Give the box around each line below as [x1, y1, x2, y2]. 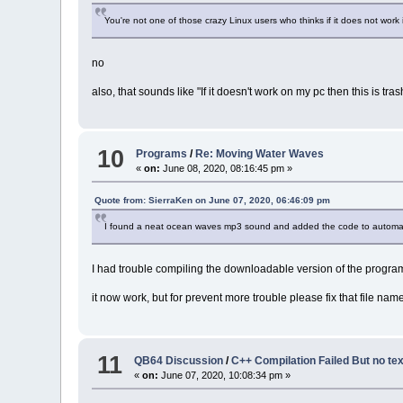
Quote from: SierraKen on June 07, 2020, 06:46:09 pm [94, 195, 331, 206]
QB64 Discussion [134, 354, 224, 367]
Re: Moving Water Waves [195, 148, 325, 161]
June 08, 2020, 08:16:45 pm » [160, 163, 293, 175]
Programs [136, 148, 188, 161]
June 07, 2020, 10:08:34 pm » [158, 369, 291, 381]
